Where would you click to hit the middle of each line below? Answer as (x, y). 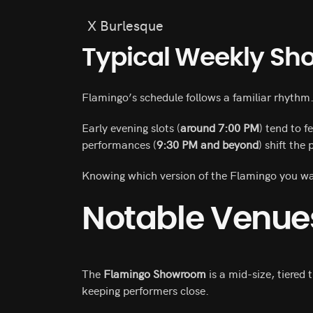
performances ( (119, 144)
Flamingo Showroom (155, 273)
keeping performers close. (145, 290)
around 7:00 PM (220, 127)
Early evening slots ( (131, 127)
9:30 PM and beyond (208, 144)
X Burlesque (125, 25)
